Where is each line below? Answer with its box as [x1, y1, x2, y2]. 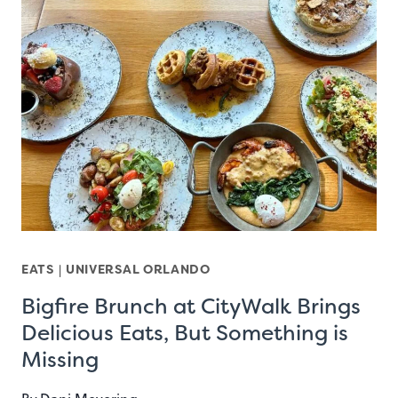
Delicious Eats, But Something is [21, 318, 348, 347]
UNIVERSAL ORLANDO [65, 260, 211, 277]
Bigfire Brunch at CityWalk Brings [21, 291, 361, 321]
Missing [21, 345, 99, 374]
